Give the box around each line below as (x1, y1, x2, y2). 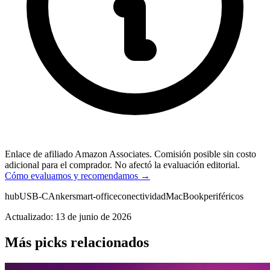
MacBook (166, 191, 204, 201)
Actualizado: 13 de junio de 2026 (5, 212, 131, 222)
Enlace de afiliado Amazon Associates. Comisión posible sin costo (5, 149, 256, 159)
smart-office (72, 191, 118, 201)
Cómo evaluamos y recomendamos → (5, 171, 150, 181)
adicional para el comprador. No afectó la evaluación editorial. (5, 160, 240, 170)
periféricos (204, 191, 243, 201)
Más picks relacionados (5, 234, 149, 250)
